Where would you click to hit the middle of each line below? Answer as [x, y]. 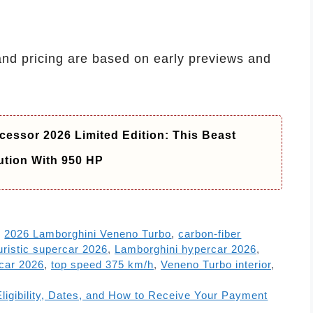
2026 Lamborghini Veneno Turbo [88, 234]
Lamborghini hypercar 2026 [185, 249]
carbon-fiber [210, 234]
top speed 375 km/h [102, 265]
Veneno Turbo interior [216, 265]
